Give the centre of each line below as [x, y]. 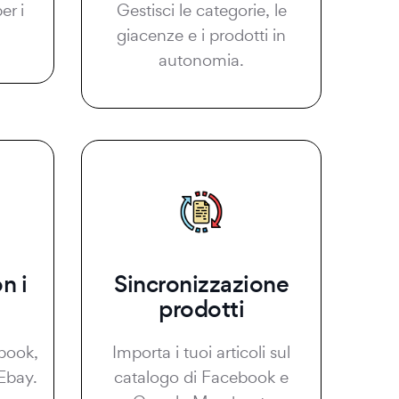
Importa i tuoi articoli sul [201, 352]
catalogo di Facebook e [201, 377]
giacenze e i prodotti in [201, 35]
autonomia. [201, 60]
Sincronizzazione [201, 284]
